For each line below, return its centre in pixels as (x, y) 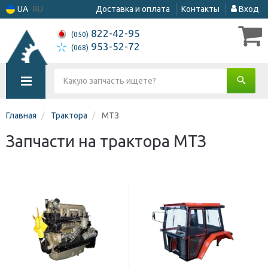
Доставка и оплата (133, 9)
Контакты (200, 9)
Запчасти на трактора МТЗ (106, 141)
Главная (21, 115)
